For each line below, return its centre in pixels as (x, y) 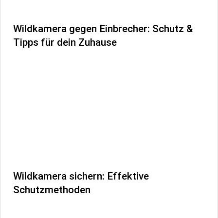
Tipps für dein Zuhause (65, 43)
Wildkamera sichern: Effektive (81, 176)
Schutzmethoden (52, 190)
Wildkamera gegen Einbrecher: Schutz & (103, 29)
